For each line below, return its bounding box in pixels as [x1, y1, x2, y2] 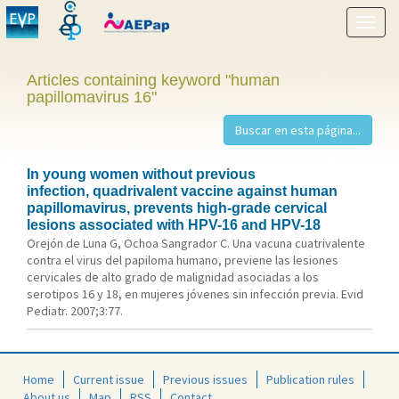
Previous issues [163, 370, 248, 387]
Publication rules [266, 370, 354, 387]
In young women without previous [27, 167, 256, 182]
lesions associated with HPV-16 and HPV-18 [27, 217, 321, 232]
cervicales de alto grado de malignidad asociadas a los [27, 269, 319, 285]
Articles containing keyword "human [27, 71, 280, 89]
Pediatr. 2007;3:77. [27, 303, 123, 319]
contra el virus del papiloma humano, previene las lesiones [27, 252, 338, 268]
